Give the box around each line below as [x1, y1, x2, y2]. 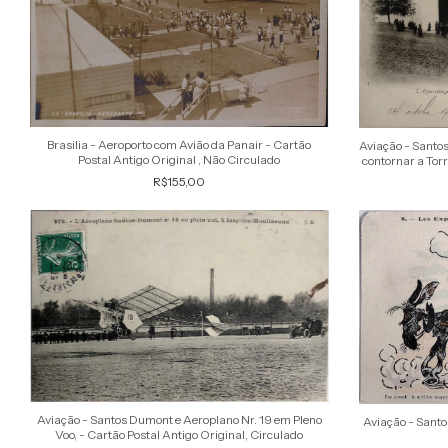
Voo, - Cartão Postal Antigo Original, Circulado [55, 427, 304, 443]
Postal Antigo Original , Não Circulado [78, 152, 281, 168]
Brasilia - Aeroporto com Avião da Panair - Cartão [47, 137, 312, 153]
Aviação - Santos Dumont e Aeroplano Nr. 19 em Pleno [36, 412, 322, 428]
